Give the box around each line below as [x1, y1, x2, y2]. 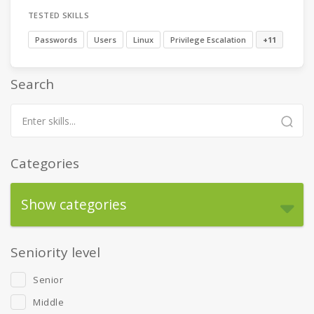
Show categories [21, 195, 126, 214]
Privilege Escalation [170, 34, 246, 45]
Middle [33, 296, 64, 308]
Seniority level [11, 243, 100, 261]
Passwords [35, 34, 77, 45]
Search [11, 75, 54, 93]
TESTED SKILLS [28, 10, 90, 20]
